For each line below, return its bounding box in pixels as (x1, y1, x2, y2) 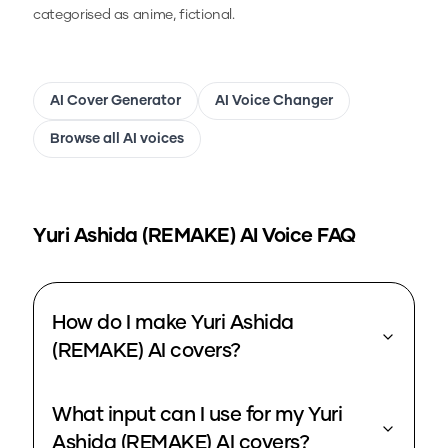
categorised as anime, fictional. (33, 8, 235, 23)
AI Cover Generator (50, 94, 181, 109)
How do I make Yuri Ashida (52, 313, 294, 334)
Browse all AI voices (50, 132, 184, 147)
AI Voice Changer (215, 94, 333, 109)
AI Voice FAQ (235, 226, 356, 247)
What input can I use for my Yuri (52, 405, 342, 426)
